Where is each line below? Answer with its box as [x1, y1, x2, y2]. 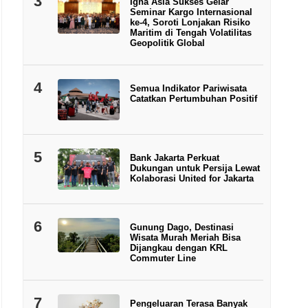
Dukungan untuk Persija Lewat [129, 162, 260, 173]
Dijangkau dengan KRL [129, 242, 228, 253]
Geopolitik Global [129, 38, 205, 48]
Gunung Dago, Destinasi [129, 221, 234, 232]
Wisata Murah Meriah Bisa [129, 232, 241, 243]
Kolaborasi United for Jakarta [129, 173, 254, 184]
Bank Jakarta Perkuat [129, 152, 219, 163]
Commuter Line [129, 252, 196, 263]
